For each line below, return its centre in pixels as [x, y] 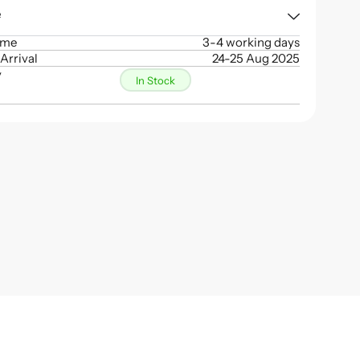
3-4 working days [251, 42]
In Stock [156, 80]
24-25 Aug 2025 [256, 58]
